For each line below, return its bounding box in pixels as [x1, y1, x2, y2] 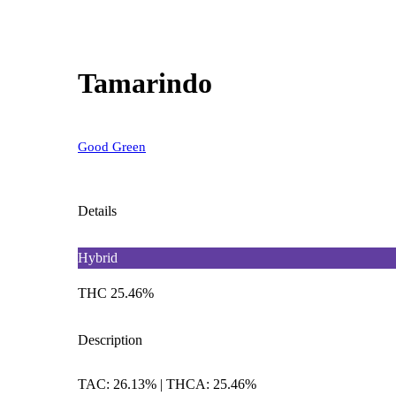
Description [78, 331, 142, 347]
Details [78, 202, 117, 218]
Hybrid [78, 249, 118, 265]
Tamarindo [78, 67, 212, 100]
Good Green [78, 139, 146, 154]
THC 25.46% [78, 285, 154, 301]
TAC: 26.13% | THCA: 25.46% [78, 376, 256, 392]
